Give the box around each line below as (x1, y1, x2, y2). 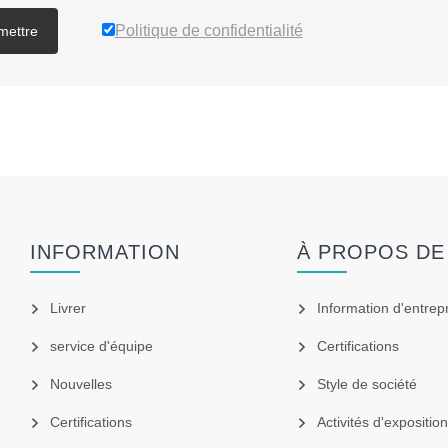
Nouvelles (50, 376, 113, 393)
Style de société (316, 376, 417, 393)
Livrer (50, 300, 87, 317)
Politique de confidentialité (114, 22, 303, 40)
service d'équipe (50, 338, 154, 355)
